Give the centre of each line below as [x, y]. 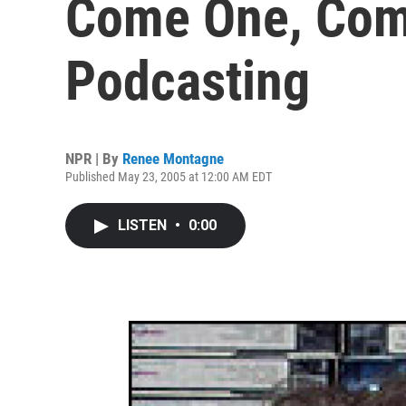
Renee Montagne [173, 159]
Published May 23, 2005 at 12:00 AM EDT [169, 177]
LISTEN [144, 225]
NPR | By [94, 159]
